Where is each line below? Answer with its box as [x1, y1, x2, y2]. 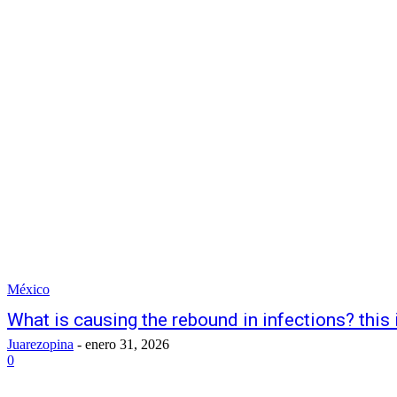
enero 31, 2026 [85, 337, 169, 352]
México [7, 282, 50, 297]
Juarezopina [7, 337, 74, 352]
